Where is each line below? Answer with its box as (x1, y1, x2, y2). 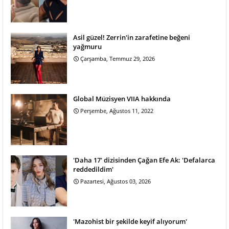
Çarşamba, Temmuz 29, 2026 (80, 55, 155, 63)
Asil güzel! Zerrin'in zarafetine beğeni (73, 33, 190, 42)
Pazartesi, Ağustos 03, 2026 (80, 177, 151, 186)
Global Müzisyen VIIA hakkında (73, 94, 171, 104)
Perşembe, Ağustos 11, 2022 (80, 107, 153, 115)
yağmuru (73, 42, 102, 52)
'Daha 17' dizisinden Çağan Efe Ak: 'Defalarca (73, 155, 215, 165)
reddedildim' (73, 165, 113, 174)
